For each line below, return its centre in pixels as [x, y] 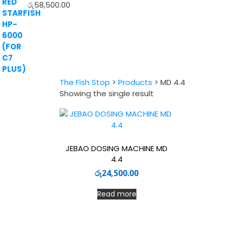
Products [135, 82]
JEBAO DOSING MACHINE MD [117, 148]
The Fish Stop [85, 82]
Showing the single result [107, 93]
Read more [117, 194]
